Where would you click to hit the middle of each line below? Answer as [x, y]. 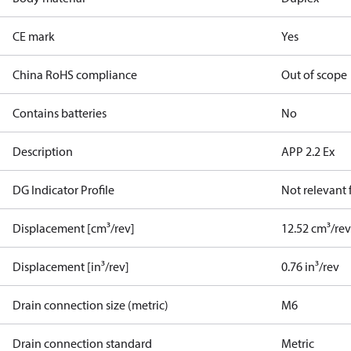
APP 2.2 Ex [308, 151]
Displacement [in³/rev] [71, 266]
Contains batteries [60, 113]
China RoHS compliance [75, 74]
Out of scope [315, 74]
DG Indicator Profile [63, 190]
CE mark [34, 36]
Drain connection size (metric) [90, 305]
